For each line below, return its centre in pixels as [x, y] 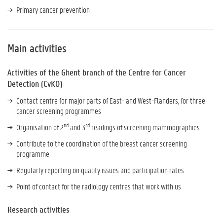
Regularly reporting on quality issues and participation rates [100, 170]
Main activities [37, 48]
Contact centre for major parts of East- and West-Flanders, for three [111, 100]
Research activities [38, 209]
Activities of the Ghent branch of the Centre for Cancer [97, 72]
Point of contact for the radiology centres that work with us [99, 186]
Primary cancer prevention [53, 10]
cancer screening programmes [59, 111]
